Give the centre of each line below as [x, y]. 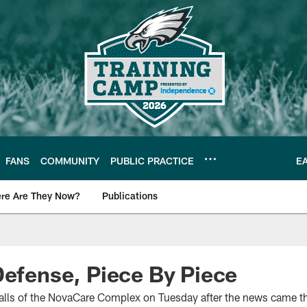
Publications [130, 196]
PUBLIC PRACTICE [152, 160]
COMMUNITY [70, 160]
